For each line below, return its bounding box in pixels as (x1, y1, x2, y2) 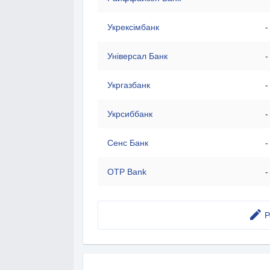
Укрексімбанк (107, 22, 159, 32)
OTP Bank (107, 167, 146, 177)
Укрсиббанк (107, 109, 152, 119)
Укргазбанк (107, 80, 150, 90)
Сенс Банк (107, 138, 148, 148)
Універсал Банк (107, 51, 168, 61)
